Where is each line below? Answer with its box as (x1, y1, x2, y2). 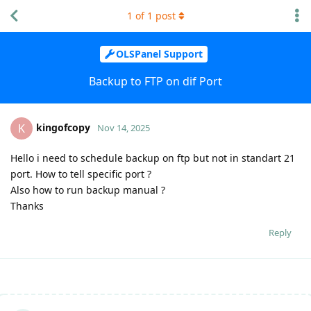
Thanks (10, 199, 44, 212)
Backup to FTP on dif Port (89, 73, 222, 89)
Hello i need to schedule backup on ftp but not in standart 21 (10, 151, 295, 165)
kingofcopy (36, 120, 90, 134)
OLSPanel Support (116, 47, 203, 61)
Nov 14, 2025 (97, 121, 150, 134)
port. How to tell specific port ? (10, 167, 151, 180)
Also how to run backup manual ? (10, 183, 165, 196)
